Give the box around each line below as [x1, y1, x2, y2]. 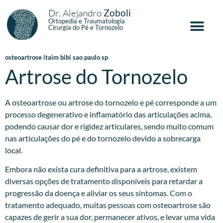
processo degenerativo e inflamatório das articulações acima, [5, 109, 212, 119]
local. [5, 145, 22, 155]
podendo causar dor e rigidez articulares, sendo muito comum [5, 121, 214, 131]
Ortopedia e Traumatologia [48, 17, 125, 25]
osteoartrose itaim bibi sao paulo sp [5, 53, 108, 61]
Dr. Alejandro [48, 7, 104, 19]
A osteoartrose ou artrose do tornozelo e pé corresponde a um [5, 97, 217, 107]
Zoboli [103, 7, 131, 18]
